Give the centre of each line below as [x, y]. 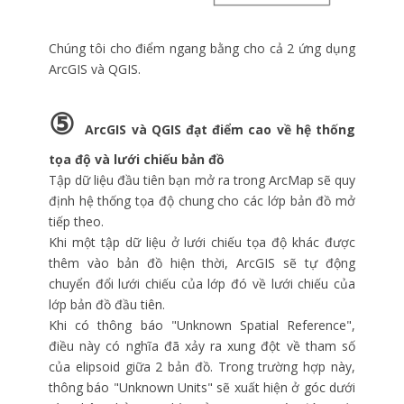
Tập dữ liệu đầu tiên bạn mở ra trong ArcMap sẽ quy [202, 180]
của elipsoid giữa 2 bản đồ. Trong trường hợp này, [202, 367]
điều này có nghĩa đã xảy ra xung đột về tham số [202, 346]
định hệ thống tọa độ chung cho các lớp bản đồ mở [202, 201]
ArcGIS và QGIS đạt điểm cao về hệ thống [220, 130]
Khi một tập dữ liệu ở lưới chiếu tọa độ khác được [202, 243]
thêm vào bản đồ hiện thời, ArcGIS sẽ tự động [202, 263]
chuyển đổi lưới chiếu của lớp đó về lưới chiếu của [202, 284]
